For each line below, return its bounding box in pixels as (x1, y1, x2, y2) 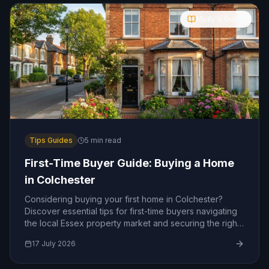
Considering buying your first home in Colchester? (25, 194, 223, 204)
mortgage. (25, 230, 65, 240)
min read (89, 136, 121, 145)
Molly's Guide (196, 14, 244, 23)
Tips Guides (29, 136, 73, 145)
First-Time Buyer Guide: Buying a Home (25, 157, 235, 169)
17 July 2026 (32, 239, 76, 248)
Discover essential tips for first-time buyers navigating (25, 206, 237, 216)
